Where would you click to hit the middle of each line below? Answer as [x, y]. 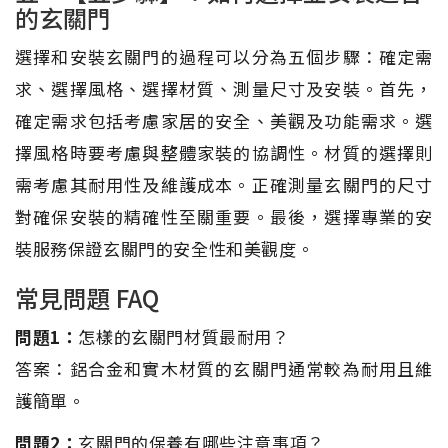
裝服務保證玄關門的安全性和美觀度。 [165, 248]
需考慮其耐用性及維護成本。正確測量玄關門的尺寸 [224, 184]
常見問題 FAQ [87, 297]
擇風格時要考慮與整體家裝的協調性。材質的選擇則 [224, 152]
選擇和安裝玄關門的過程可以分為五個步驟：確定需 [224, 56]
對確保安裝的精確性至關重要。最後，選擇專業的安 [224, 216]
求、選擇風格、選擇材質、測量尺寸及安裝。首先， [224, 88]
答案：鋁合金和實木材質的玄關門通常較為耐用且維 [224, 368]
